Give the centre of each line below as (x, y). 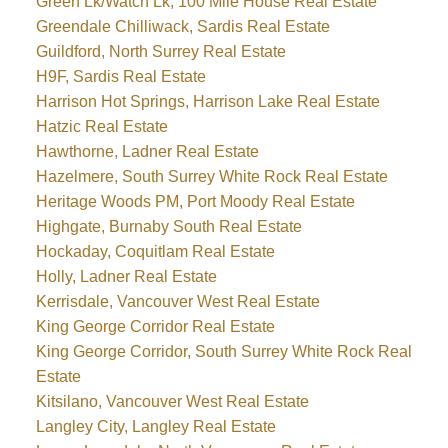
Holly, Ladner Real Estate (126, 276)
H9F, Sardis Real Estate (120, 76)
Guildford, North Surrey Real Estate (160, 51)
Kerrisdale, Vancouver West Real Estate (177, 301)
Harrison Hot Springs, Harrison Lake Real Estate (207, 101)
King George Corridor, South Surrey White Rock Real (223, 351)
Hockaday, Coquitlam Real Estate (155, 251)
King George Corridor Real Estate (155, 326)
